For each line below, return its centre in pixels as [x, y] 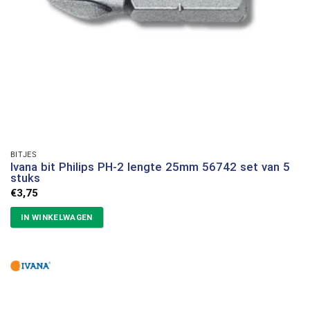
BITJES [24, 155]
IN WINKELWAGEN [56, 217]
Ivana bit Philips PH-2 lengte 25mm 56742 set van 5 [150, 167]
